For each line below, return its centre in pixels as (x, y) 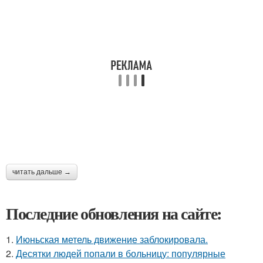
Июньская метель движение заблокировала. (112, 239)
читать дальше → (42, 172)
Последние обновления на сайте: (114, 213)
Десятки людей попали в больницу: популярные (121, 253)
